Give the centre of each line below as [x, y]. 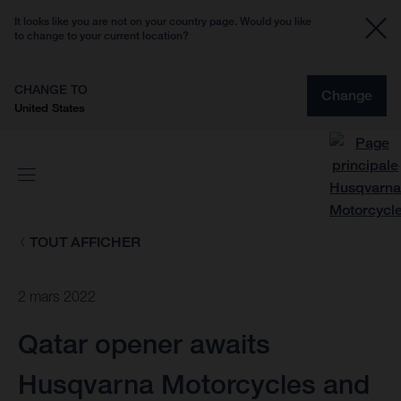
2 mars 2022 [57, 297]
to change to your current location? [102, 35]
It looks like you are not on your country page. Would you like [163, 21]
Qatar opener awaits [144, 344]
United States [50, 107]
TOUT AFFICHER [85, 242]
